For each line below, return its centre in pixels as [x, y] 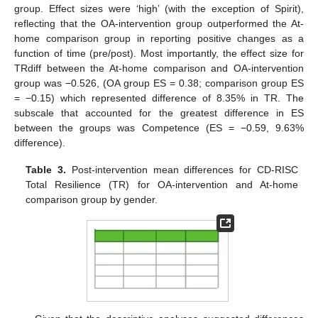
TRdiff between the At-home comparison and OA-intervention [159, 68]
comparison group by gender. [92, 200]
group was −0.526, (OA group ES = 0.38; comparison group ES [159, 83]
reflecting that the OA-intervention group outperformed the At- [159, 24]
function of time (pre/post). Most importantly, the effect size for [159, 54]
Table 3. [46, 170]
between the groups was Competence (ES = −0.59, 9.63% [159, 128]
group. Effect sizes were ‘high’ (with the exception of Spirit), [159, 9]
